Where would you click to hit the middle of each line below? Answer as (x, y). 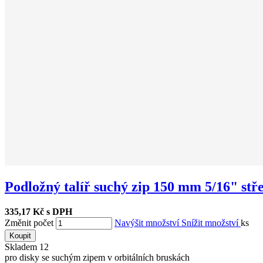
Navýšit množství (148, 223)
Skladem (22, 247)
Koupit (20, 236)
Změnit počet (29, 223)
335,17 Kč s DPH (38, 212)
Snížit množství (211, 223)
